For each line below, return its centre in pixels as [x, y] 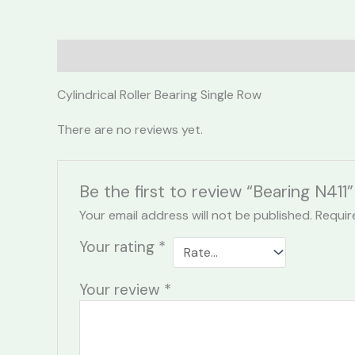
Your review [121, 289]
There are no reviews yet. [130, 130]
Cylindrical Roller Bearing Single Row [159, 95]
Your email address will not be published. [195, 215]
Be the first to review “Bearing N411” [216, 192]
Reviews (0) [179, 56]
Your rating [118, 246]
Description [94, 56]
